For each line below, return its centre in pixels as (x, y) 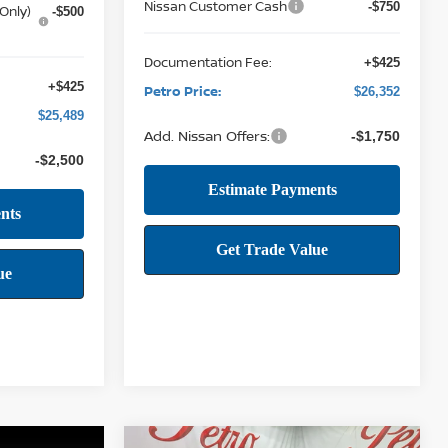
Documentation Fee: (208, 61)
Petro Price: (183, 90)
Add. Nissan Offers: (207, 135)
